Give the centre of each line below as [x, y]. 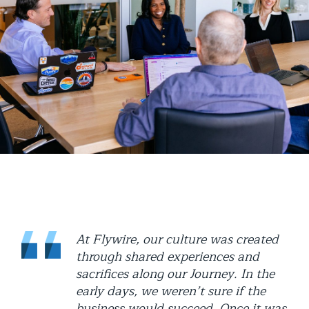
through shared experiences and [168, 256]
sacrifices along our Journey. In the [175, 273]
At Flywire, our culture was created [177, 239]
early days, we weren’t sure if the [171, 291]
